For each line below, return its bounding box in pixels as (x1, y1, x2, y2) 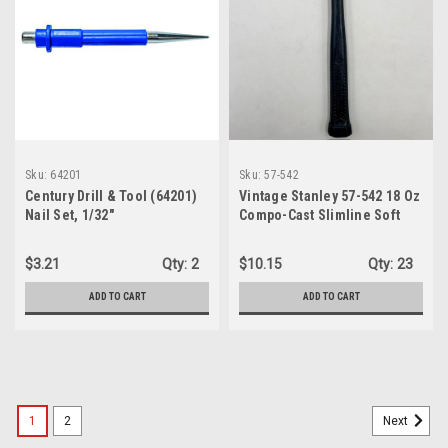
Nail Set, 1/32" (25, 207, 114, 223)
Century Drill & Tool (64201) (25, 188, 197, 204)
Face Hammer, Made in (239, 226, 382, 242)
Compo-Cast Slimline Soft (239, 207, 400, 223)
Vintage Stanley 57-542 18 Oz (239, 188, 420, 204)
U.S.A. (239, 245, 278, 261)
